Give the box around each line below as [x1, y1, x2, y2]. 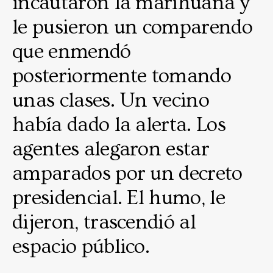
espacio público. [12, 235, 154, 258]
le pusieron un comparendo [12, 15, 253, 39]
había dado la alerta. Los [12, 113, 226, 136]
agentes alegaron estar [12, 137, 210, 161]
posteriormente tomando [12, 64, 232, 88]
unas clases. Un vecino [12, 88, 210, 112]
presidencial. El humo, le [12, 186, 225, 210]
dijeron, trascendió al [12, 210, 196, 234]
